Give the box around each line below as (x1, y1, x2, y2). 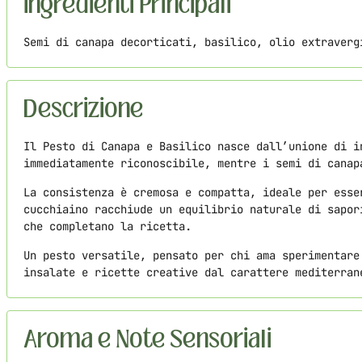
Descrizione (23, 93, 143, 126)
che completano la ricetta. (23, 219, 192, 234)
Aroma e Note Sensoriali (23, 323, 271, 356)
